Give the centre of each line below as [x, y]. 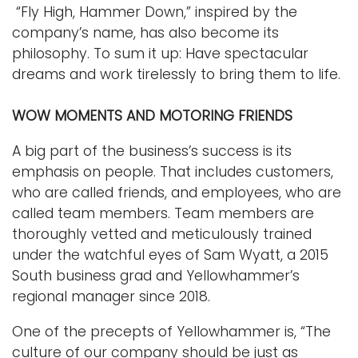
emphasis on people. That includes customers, [173, 171]
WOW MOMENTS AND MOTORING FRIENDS [154, 115]
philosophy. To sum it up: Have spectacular [160, 53]
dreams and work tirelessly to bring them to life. [178, 74]
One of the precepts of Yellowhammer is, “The [171, 331]
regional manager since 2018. [111, 296]
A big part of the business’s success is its [152, 151]
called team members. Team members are [163, 213]
